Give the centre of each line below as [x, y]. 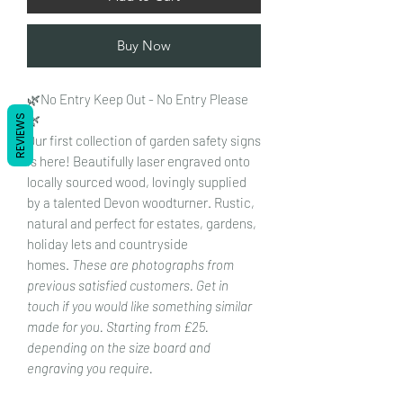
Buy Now [144, 45]
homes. [48, 264]
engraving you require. [90, 367]
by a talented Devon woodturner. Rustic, [141, 202]
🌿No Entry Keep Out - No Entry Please [138, 99]
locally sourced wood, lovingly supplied [137, 181]
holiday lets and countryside [107, 243]
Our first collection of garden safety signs [144, 140]
